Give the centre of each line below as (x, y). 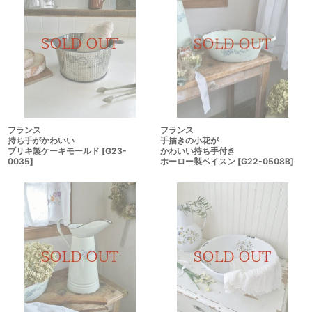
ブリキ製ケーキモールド (54, 150)
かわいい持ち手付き (198, 151)
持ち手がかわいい (41, 140)
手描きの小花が (189, 141)
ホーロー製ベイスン (198, 162)
